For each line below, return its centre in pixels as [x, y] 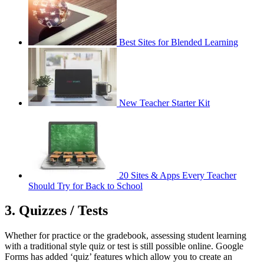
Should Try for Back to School [85, 186]
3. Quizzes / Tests [56, 211]
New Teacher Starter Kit [164, 103]
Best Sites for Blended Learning [179, 42]
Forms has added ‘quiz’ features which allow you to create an [118, 257]
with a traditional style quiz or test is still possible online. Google [124, 246]
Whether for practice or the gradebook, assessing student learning [126, 236]
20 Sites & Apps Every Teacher [178, 175]
